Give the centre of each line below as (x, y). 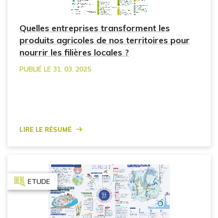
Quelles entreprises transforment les (95, 28)
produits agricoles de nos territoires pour (105, 40)
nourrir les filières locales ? (74, 53)
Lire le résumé (45, 128)
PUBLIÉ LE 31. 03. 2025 (55, 69)
